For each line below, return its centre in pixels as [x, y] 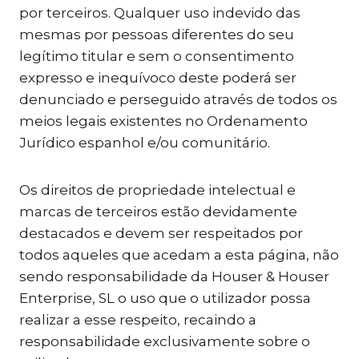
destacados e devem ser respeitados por [161, 233]
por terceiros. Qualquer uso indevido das [160, 13]
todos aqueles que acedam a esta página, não [179, 255]
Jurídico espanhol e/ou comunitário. [145, 143]
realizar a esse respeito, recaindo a [138, 320]
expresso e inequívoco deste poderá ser [158, 78]
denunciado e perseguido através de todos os [178, 99]
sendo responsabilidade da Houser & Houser [174, 276]
